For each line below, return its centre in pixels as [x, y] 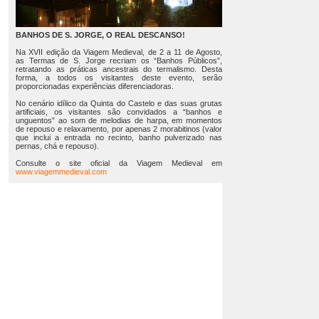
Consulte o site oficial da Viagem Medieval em [119, 163]
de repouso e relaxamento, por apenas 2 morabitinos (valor [119, 129]
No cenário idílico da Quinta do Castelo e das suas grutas [119, 103]
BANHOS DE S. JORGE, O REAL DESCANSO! [100, 35]
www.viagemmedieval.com [61, 172]
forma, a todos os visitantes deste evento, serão [119, 78]
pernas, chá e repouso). [57, 146]
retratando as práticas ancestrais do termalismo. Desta [119, 69]
